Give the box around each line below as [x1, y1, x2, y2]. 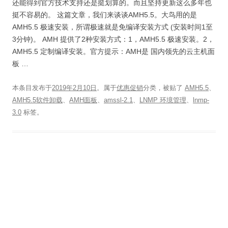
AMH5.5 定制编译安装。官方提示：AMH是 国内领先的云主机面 [12, 47, 215, 55]
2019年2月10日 [52, 84, 97, 92]
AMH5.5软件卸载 [12, 96, 63, 104]
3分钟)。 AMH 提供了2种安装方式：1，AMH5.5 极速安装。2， [12, 35, 214, 43]
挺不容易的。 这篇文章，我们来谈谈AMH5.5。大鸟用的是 [12, 11, 197, 19]
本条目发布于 [12, 84, 52, 92]
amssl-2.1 [104, 96, 133, 104]
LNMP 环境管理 [139, 96, 186, 104]
